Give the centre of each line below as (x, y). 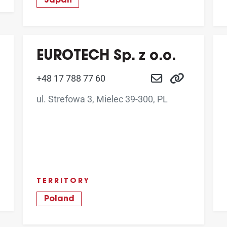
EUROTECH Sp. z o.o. (106, 56)
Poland (59, 199)
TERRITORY (63, 182)
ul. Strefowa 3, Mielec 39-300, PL (102, 99)
